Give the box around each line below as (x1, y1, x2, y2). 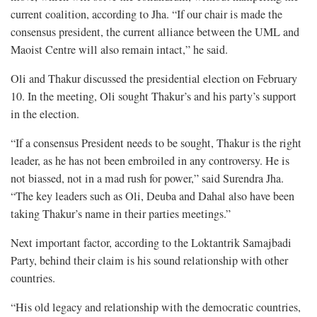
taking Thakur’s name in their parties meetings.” (11, 206, 231, 222)
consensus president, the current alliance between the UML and (11, 24, 299, 40)
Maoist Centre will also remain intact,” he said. (11, 42, 228, 58)
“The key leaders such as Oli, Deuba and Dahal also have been (11, 188, 294, 204)
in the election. (11, 106, 79, 122)
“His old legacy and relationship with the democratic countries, (11, 299, 301, 316)
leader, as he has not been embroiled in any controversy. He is (11, 153, 289, 169)
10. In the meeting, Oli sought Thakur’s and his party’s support (11, 88, 296, 105)
